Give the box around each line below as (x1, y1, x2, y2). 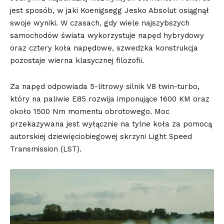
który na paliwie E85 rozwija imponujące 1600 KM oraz (10, 94, 209, 104)
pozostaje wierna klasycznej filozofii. (10, 56, 144, 65)
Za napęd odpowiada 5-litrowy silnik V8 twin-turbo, (10, 82, 199, 91)
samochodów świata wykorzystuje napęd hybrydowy (10, 31, 204, 40)
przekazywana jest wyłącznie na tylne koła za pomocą (10, 119, 212, 129)
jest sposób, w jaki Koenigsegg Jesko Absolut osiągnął (10, 6, 209, 15)
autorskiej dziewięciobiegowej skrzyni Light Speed (10, 132, 192, 141)
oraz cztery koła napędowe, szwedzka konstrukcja (10, 43, 198, 53)
